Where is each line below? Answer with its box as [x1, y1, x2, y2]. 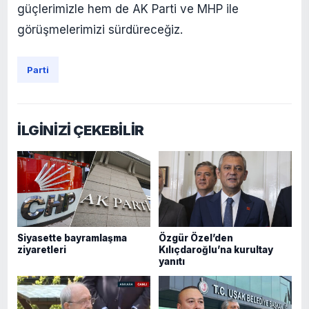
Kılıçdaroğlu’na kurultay [159, 243, 273, 255]
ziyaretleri [17, 243, 66, 255]
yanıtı [159, 255, 185, 267]
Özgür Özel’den [159, 232, 233, 243]
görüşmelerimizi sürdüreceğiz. [17, 22, 183, 37]
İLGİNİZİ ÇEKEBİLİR [17, 121, 144, 139]
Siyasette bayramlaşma [17, 232, 127, 243]
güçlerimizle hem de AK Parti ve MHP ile [17, 1, 239, 16]
